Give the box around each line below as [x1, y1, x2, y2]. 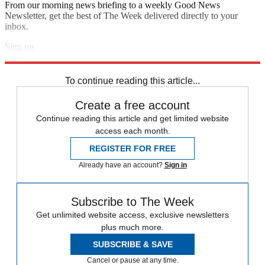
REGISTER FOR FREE [89, 143, 176, 153]
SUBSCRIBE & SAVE [92, 239, 173, 249]
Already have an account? [78, 160, 164, 169]
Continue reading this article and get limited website [36, 113, 229, 123]
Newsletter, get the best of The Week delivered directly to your [5, 10, 238, 21]
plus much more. [101, 222, 164, 232]
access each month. [95, 125, 170, 135]
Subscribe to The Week [71, 195, 194, 208]
